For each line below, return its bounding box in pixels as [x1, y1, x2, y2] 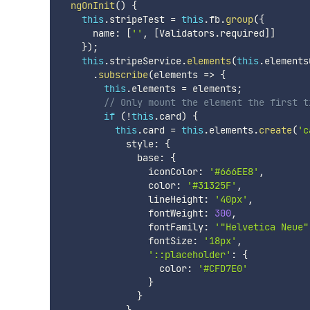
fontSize [59, 234, 192, 247]
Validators [158, 26, 215, 39]
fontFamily [59, 220, 203, 233]
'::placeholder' [147, 248, 231, 261]
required [219, 26, 264, 39]
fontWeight [59, 206, 203, 219]
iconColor [59, 165, 198, 178]
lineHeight [59, 192, 203, 206]
